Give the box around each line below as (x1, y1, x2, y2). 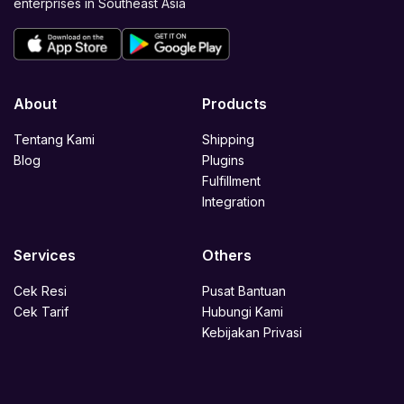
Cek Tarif (14, 303, 69, 319)
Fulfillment (202, 172, 261, 188)
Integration (202, 193, 265, 209)
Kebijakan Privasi (202, 324, 302, 340)
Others (202, 245, 252, 264)
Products (202, 94, 267, 113)
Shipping (202, 131, 254, 147)
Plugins (202, 151, 244, 168)
